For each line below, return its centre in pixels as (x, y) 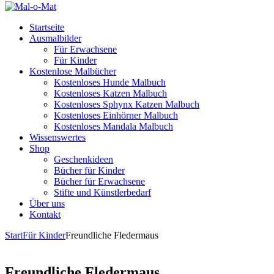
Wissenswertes (57, 137)
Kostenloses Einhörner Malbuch (116, 115)
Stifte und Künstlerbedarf (102, 192)
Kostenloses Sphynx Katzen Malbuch (127, 104)
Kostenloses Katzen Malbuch (110, 93)
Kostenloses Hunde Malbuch (110, 82)
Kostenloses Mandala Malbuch (113, 126)
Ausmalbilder (55, 38)
